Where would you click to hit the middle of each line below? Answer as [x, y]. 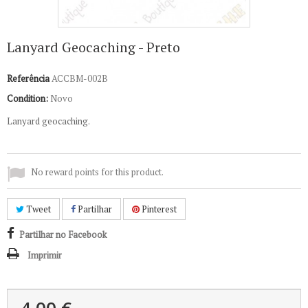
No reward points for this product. [97, 172]
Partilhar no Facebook [63, 234]
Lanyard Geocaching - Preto [93, 47]
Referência [28, 78]
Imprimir [45, 255]
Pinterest [158, 209]
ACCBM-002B [80, 78]
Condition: [27, 98]
